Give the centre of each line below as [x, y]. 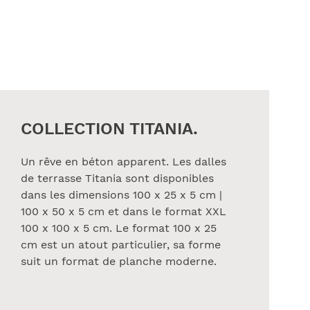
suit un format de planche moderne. [119, 261]
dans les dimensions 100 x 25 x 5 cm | [122, 195]
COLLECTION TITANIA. [110, 129]
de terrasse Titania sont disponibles [118, 178]
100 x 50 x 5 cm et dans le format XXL [124, 211]
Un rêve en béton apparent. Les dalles [124, 162]
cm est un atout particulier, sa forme [121, 245]
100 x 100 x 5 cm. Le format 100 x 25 [119, 228]
